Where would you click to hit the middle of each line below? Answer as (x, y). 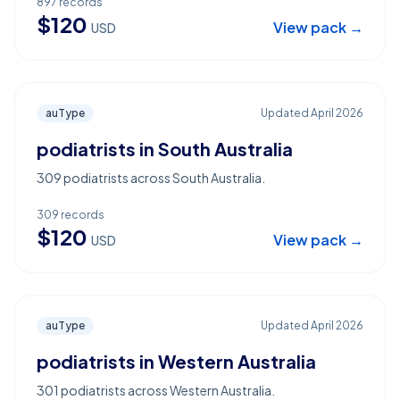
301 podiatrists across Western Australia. (156, 390)
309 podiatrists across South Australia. (151, 178)
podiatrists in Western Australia (176, 361)
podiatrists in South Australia (165, 149)
